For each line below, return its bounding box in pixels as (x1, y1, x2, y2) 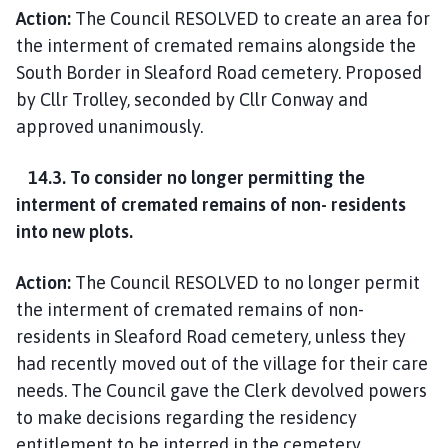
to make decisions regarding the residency (16, 406, 357, 428)
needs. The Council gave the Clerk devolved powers (16, 379, 427, 401)
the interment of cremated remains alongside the (16, 34, 416, 56)
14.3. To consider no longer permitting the (16, 166, 365, 188)
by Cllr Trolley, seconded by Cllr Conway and (16, 88, 368, 110)
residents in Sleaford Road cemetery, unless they (16, 325, 406, 347)
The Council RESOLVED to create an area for (71, 7, 430, 29)
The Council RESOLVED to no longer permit (71, 271, 420, 293)
